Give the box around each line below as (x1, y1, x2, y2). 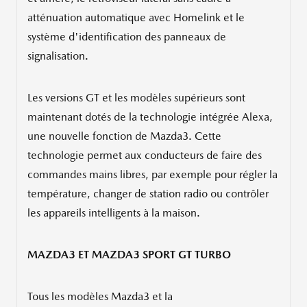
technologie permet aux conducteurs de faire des (27, 149, 262, 162)
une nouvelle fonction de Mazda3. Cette (27, 130, 221, 143)
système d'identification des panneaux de (27, 30, 226, 44)
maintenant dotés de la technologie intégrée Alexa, (27, 110, 273, 124)
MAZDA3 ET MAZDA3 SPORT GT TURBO (27, 248, 231, 262)
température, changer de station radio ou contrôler (27, 187, 269, 201)
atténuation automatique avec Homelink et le (27, 11, 245, 25)
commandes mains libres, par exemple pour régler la (27, 168, 278, 182)
